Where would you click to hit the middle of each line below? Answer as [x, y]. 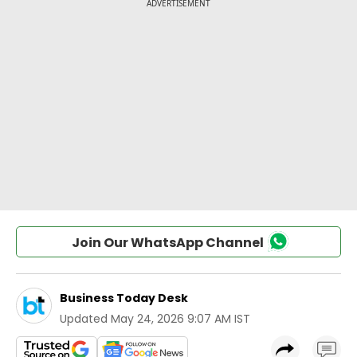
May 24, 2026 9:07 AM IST [180, 319]
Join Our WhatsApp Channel [167, 243]
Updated [84, 319]
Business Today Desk [124, 298]
